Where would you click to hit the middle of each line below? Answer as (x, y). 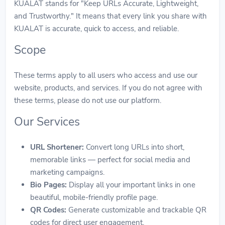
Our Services (47, 122)
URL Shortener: (57, 147)
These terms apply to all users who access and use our (106, 75)
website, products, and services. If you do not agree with (108, 88)
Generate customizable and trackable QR (136, 210)
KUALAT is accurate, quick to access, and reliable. (96, 28)
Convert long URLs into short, (134, 147)
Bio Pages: (48, 185)
